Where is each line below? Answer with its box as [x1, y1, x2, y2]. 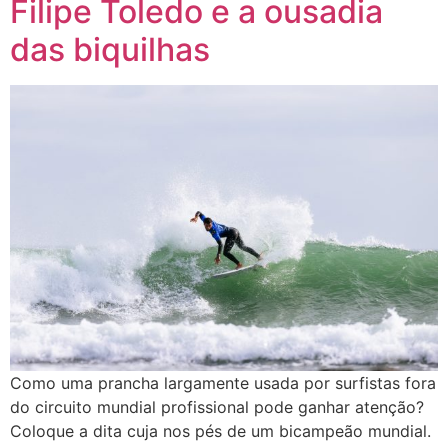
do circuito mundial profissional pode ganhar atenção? [10, 396, 424, 417]
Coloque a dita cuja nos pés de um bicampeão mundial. [10, 420, 431, 441]
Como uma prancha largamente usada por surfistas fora [10, 372, 436, 393]
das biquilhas [10, 30, 210, 70]
